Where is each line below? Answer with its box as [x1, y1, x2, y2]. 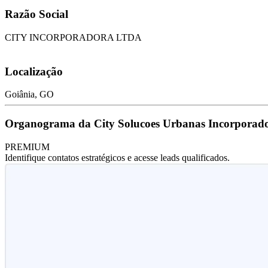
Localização [5, 65, 63, 78]
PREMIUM [5, 141, 50, 152]
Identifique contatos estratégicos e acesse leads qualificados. [5, 152, 230, 163]
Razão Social [5, 8, 68, 21]
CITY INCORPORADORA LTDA [5, 32, 142, 42]
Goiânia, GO [5, 89, 54, 100]
